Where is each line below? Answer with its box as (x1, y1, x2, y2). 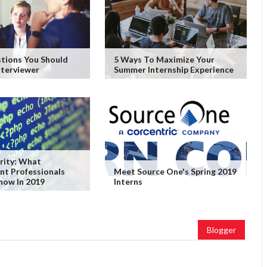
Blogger (207, 225, 236, 235)
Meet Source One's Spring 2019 (113, 166, 237, 177)
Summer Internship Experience (113, 64, 234, 75)
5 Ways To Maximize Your (113, 54, 215, 65)
